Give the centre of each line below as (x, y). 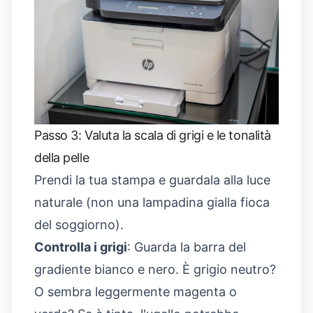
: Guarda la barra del (187, 247)
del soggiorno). (79, 224)
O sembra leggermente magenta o (136, 291)
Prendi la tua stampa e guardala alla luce (152, 180)
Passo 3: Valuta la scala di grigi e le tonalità (153, 135)
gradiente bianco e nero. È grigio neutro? (155, 269)
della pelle (62, 157)
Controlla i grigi (81, 247)
